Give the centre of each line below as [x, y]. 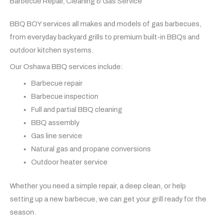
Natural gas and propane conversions [91, 149]
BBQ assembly [55, 123]
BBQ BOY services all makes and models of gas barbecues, [106, 24]
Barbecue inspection [64, 97]
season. [23, 212]
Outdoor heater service [69, 162]
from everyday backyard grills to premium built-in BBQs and [105, 37]
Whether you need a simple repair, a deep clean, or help [98, 186]
